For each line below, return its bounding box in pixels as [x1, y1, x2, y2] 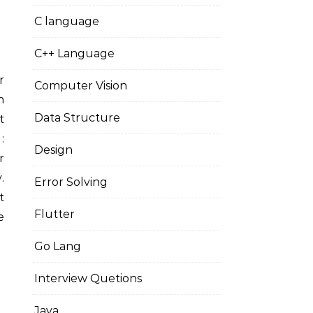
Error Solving [34, 175, 108, 189]
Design [34, 143, 73, 156]
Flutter [34, 208, 75, 221]
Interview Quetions [34, 272, 142, 285]
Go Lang [34, 240, 81, 253]
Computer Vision [34, 79, 127, 92]
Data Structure [34, 111, 120, 124]
